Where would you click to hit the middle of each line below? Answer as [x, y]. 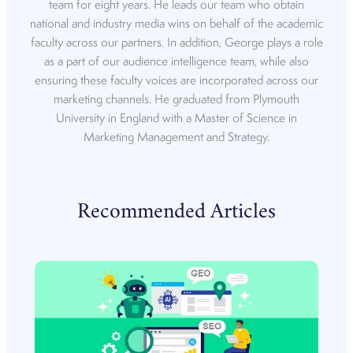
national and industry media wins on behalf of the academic [176, 24]
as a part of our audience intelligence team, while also [176, 62]
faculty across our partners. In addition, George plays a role [176, 43]
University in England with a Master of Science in [176, 119]
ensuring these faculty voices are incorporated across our [176, 81]
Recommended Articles [176, 213]
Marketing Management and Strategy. [176, 137]
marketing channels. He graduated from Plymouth [176, 100]
